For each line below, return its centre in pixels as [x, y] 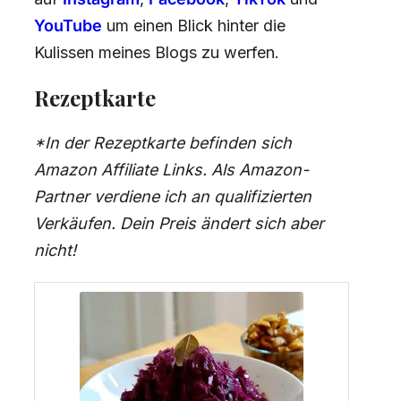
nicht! [55, 250]
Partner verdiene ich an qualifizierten [173, 196]
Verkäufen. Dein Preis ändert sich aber [179, 223]
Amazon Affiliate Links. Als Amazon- [171, 169]
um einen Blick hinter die [196, 25]
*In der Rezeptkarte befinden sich [163, 142]
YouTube [68, 25]
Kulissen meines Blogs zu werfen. [157, 52]
